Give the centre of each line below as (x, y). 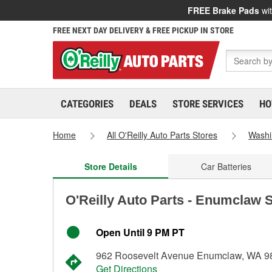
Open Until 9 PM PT (140, 232)
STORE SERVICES (208, 104)
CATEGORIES (87, 104)
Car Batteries (226, 166)
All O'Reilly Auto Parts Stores (162, 135)
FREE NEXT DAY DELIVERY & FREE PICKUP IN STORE (143, 30)
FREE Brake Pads (223, 10)
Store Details (110, 166)
